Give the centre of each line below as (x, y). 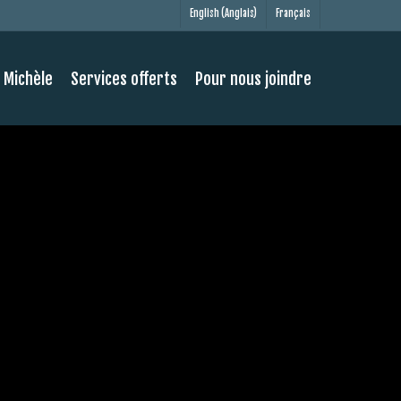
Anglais (239, 13)
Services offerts (124, 78)
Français (293, 13)
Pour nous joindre (253, 78)
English (205, 13)
